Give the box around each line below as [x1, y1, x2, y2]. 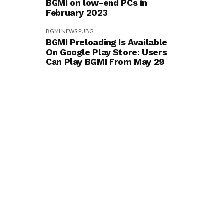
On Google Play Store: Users [46, 47, 167, 57]
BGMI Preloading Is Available [46, 37, 167, 47]
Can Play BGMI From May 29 [46, 56, 165, 67]
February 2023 [46, 7, 108, 18]
